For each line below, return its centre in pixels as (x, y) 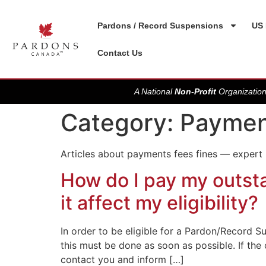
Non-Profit (195, 91)
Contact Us (120, 53)
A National (154, 91)
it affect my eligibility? (159, 203)
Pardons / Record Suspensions (161, 26)
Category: (120, 123)
